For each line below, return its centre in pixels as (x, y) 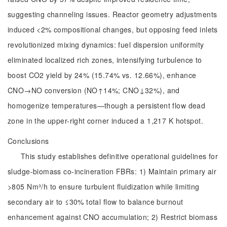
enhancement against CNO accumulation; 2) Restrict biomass (112, 217)
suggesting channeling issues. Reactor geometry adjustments (112, 14)
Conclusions (28, 141)
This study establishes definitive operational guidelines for (120, 156)
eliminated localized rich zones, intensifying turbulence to (105, 60)
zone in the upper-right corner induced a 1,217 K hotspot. (105, 121)
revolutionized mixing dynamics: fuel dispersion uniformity (106, 45)
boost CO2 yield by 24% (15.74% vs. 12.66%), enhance (102, 75)
